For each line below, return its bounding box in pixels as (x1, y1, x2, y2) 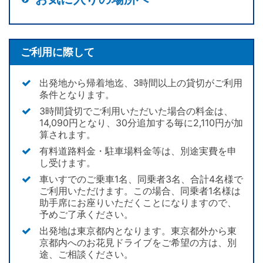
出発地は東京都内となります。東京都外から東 (39, 225, 237, 237)
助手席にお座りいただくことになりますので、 (39, 197, 237, 209)
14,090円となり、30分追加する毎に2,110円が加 (39, 117, 243, 129)
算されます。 (39, 129, 96, 141)
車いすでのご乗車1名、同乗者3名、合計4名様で (39, 173, 243, 186)
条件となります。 (39, 89, 114, 101)
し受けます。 (39, 157, 96, 169)
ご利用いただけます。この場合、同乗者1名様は (39, 185, 241, 197)
